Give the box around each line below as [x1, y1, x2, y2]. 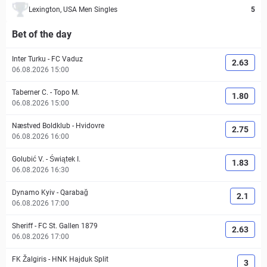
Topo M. [54, 88, 79, 97]
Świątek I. [49, 155, 80, 163]
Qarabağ [60, 188, 88, 197]
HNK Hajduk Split [52, 255, 108, 263]
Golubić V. [12, 155, 44, 163]
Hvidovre [76, 122, 104, 130]
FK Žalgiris [12, 255, 46, 263]
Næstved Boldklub [12, 122, 70, 130]
